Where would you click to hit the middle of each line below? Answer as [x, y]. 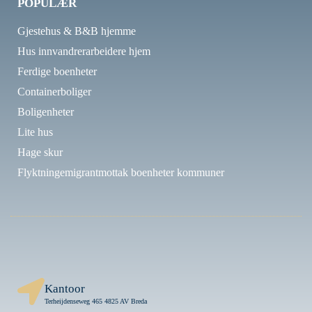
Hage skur [40, 152]
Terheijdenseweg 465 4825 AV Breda [96, 301]
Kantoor [65, 288]
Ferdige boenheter [57, 71]
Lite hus [35, 132]
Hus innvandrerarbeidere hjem [84, 51]
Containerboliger [54, 91]
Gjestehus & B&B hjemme [77, 31]
